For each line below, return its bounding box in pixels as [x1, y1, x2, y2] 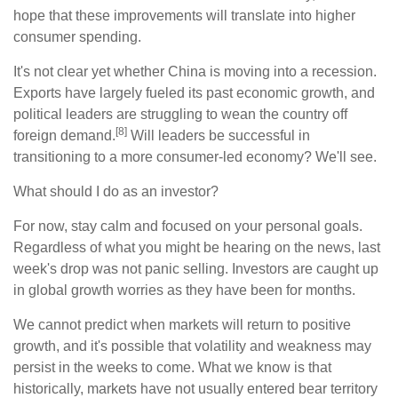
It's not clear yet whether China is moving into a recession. [13, 63, 377, 79]
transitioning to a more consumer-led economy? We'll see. [13, 148, 377, 164]
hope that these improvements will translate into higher [13, 7, 355, 23]
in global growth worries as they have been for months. [13, 282, 355, 298]
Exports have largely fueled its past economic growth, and [13, 84, 375, 100]
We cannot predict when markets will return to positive [13, 316, 351, 332]
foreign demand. [13, 127, 115, 143]
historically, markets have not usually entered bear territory [13, 380, 378, 396]
